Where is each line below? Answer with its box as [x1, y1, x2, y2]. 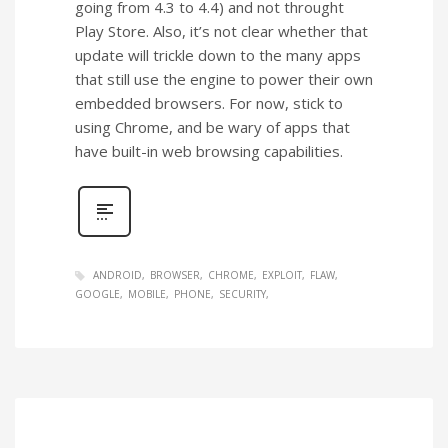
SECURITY [219, 287, 266, 302]
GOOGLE [75, 287, 120, 302]
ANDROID [93, 267, 142, 282]
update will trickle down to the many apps [75, 44, 361, 65]
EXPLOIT [262, 267, 302, 282]
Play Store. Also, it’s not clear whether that [75, 20, 368, 41]
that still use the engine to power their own [75, 68, 373, 89]
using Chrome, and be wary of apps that [75, 116, 350, 137]
